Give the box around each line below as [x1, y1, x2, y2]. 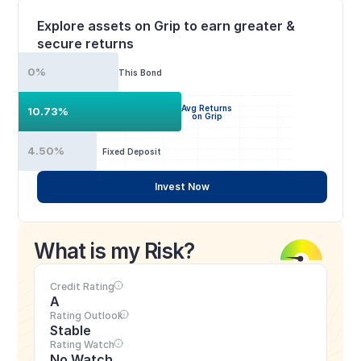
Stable [50, 322, 92, 338]
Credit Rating [50, 280, 115, 293]
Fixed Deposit [102, 146, 161, 156]
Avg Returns [181, 102, 233, 113]
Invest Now [155, 180, 210, 193]
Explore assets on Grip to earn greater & [37, 18, 296, 34]
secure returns [37, 35, 135, 52]
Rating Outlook [50, 309, 124, 322]
